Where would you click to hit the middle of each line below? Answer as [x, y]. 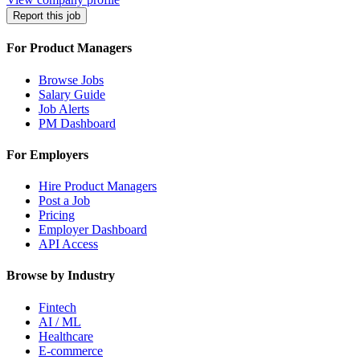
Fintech [57, 307]
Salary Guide [72, 94]
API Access [68, 244]
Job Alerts [64, 108]
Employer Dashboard [93, 230]
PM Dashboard [77, 123]
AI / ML [60, 321]
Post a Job [64, 201]
